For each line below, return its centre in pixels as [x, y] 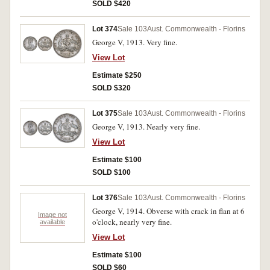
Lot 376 [105, 198]
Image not [52, 214]
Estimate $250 [117, 75]
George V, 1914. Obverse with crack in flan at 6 [168, 211]
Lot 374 [105, 29]
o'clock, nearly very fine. [132, 222]
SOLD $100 [111, 172]
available [52, 221]
